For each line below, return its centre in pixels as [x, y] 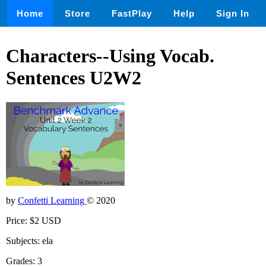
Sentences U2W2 [74, 78]
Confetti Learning [52, 201]
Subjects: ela [29, 241]
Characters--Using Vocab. [110, 56]
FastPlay [132, 13]
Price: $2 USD [34, 221]
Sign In [233, 13]
